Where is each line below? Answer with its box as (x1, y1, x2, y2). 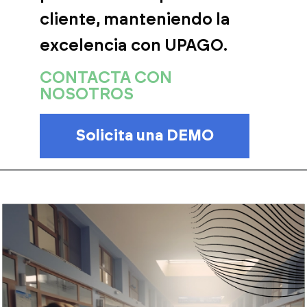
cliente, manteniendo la (40, 11, 230, 28)
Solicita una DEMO (75, 128, 214, 144)
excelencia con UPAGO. (40, 37, 228, 54)
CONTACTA (40, 69, 131, 86)
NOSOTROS (40, 86, 134, 103)
